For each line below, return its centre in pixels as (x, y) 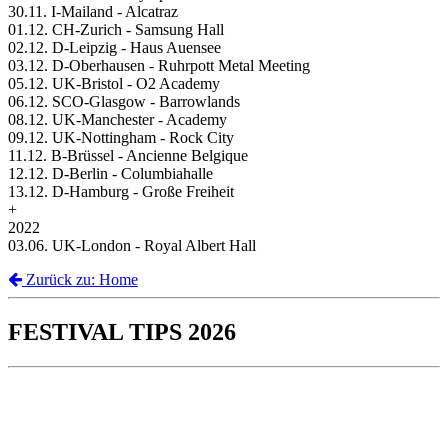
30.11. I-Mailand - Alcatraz (93, 12)
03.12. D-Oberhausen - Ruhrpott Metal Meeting (159, 66)
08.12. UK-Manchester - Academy (117, 120)
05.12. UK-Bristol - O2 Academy (114, 84)
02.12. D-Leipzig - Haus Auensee (114, 48)
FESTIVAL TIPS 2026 (122, 332)
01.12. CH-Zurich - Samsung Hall (116, 30)
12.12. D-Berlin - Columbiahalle (110, 174)
